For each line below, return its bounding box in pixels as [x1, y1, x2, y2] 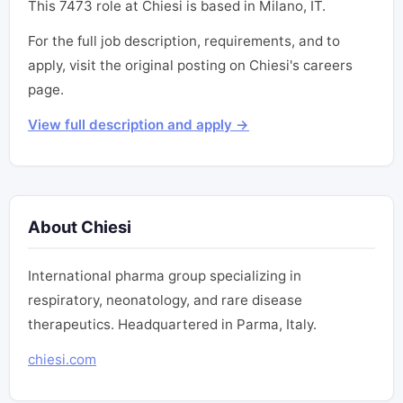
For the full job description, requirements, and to [28, 32, 340, 50]
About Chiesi [28, 217, 131, 237]
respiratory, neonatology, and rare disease [28, 291, 302, 309]
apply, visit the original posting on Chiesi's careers [28, 57, 353, 75]
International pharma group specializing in [28, 267, 301, 285]
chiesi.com [28, 351, 96, 369]
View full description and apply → [28, 116, 249, 134]
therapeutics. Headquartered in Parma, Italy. [28, 316, 317, 334]
